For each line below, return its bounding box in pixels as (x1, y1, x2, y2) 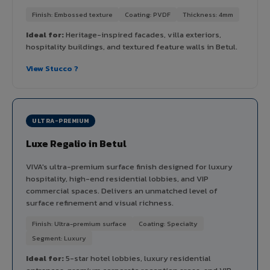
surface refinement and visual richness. (26, 196, 174, 209)
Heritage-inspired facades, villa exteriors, (64, 28, 221, 40)
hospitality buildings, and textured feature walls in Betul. (26, 40, 237, 52)
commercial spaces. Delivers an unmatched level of (26, 184, 218, 196)
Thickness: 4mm (183, 9, 233, 19)
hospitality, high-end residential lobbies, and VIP (26, 172, 209, 184)
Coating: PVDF (125, 9, 171, 19)
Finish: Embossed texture (32, 9, 113, 19)
